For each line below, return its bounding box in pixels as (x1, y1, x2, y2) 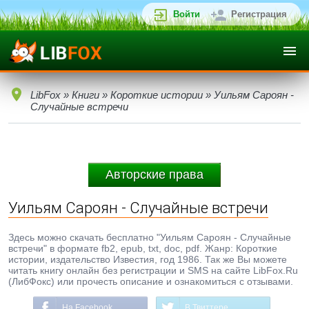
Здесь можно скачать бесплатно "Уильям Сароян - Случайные (8, 232, 291, 243)
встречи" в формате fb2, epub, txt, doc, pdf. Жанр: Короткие (8, 243, 277, 254)
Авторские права (106, 168, 203, 181)
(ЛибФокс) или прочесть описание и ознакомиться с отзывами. (8, 276, 293, 287)
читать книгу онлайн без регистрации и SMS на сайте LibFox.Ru (8, 265, 298, 276)
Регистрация (231, 9, 287, 19)
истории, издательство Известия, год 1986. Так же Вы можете (8, 254, 287, 265)
